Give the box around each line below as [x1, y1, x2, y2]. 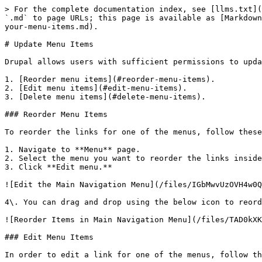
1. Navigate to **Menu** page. [5, 145, 140, 154]
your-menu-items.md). [5, 22, 98, 31]
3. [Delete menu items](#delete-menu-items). [5, 92, 206, 101]
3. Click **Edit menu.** [5, 163, 112, 171]
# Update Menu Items [5, 40, 94, 49]
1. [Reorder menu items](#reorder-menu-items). [5, 75, 215, 84]
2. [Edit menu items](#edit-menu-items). [5, 84, 187, 92]
